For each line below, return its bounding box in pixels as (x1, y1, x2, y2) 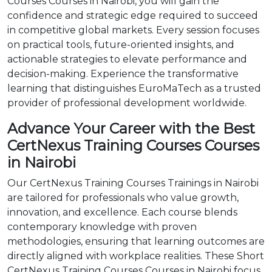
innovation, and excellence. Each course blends (7, 206, 237, 218)
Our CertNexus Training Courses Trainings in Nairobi (7, 177, 259, 189)
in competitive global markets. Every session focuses (7, 24, 259, 36)
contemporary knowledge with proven (7, 221, 197, 233)
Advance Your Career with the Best (7, 120, 255, 137)
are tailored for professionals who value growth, (7, 192, 239, 203)
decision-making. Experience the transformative (7, 68, 239, 80)
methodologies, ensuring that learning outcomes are (7, 236, 265, 247)
